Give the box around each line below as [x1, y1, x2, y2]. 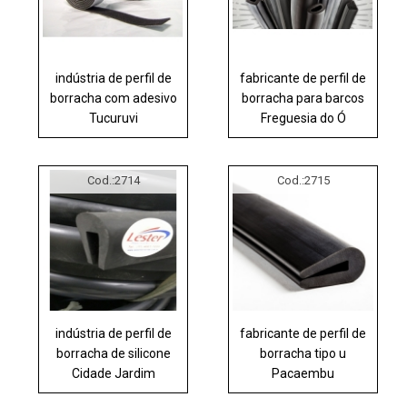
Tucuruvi [88, 110, 138, 125]
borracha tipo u [260, 345, 347, 361]
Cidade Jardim [71, 365, 155, 381]
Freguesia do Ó [260, 110, 346, 125]
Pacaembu [272, 365, 335, 381]
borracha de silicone [55, 345, 171, 361]
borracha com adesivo [49, 90, 177, 105]
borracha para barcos [242, 90, 365, 105]
